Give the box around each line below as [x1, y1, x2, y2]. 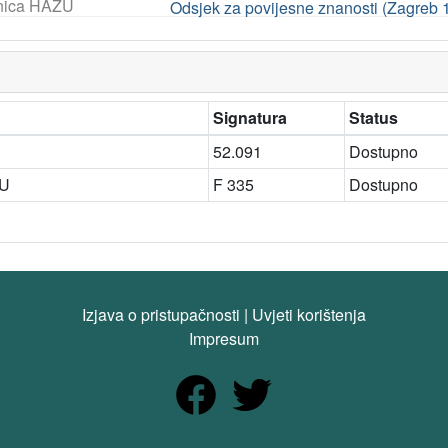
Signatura [213, 106, 287, 129]
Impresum [189, 327, 259, 350]
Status [349, 106, 398, 129]
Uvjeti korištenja [252, 303, 366, 326]
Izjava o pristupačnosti [82, 303, 240, 326]
